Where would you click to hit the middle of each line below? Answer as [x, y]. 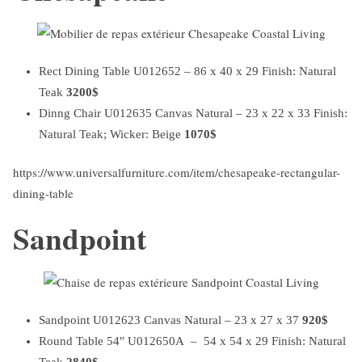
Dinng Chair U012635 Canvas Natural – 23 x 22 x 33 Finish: [193, 114]
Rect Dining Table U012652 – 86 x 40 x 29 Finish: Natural [187, 72]
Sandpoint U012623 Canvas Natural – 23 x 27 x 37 [170, 320]
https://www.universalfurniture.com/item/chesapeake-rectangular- [177, 173]
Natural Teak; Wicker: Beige [112, 135]
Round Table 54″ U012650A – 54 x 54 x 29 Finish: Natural [192, 341]
